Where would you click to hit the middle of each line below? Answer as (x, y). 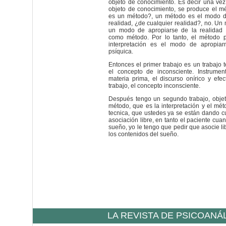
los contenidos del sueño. (144, 134)
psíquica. (121, 51)
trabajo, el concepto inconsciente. (154, 86)
